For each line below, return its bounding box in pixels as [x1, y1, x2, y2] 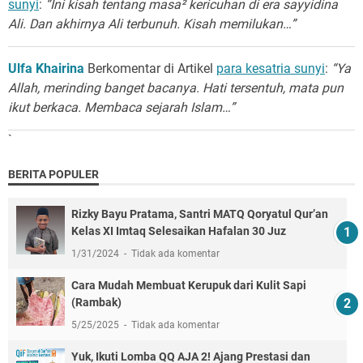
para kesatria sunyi [216, 60, 325, 76]
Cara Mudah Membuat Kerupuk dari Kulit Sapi [71, 278, 306, 292]
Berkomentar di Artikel [84, 60, 216, 76]
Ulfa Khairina [8, 60, 84, 76]
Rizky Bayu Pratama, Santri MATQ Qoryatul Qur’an [71, 207, 328, 220]
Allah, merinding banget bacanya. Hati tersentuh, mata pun [8, 79, 344, 96]
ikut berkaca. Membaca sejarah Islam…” [8, 99, 235, 115]
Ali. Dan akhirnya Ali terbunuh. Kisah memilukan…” [8, 15, 296, 32]
